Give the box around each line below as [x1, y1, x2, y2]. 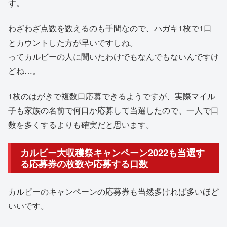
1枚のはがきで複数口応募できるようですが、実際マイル [8, 90, 215, 102]
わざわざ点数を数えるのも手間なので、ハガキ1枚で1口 [8, 22, 212, 34]
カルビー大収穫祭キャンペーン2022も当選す [20, 146, 205, 159]
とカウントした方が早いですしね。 [8, 36, 138, 49]
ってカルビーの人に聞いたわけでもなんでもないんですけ [8, 51, 219, 63]
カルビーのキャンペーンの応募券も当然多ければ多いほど [8, 185, 219, 197]
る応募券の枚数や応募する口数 [20, 157, 148, 170]
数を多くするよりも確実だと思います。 [8, 119, 154, 131]
